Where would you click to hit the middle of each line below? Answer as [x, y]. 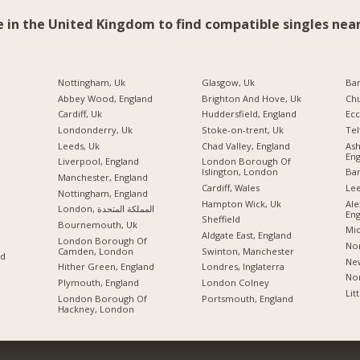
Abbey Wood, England [105, 98]
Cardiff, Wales [230, 188]
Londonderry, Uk [95, 130]
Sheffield [221, 219]
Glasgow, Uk [228, 83]
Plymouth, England [98, 283]
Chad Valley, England [245, 145]
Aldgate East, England [246, 235]
